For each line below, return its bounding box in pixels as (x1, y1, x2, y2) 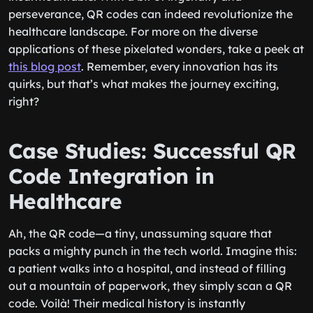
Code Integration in (8, 163, 214, 189)
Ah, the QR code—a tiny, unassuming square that (8, 226, 272, 240)
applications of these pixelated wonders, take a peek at (8, 42, 304, 56)
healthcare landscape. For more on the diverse (8, 24, 258, 38)
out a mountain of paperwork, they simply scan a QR (8, 279, 292, 293)
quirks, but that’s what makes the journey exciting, (8, 77, 279, 91)
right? (8, 94, 39, 108)
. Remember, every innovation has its (81, 59, 278, 73)
